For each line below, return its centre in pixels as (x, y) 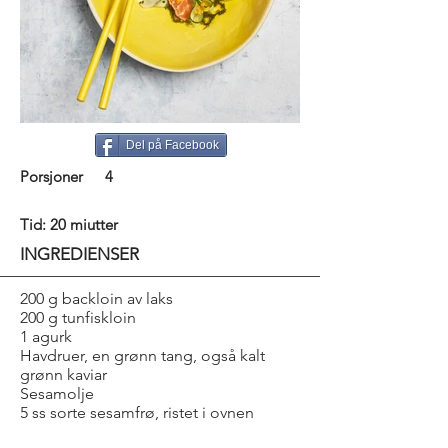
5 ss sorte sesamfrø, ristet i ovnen (137, 412)
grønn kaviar (63, 374)
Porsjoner (51, 176)
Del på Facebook (172, 145)
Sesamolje (57, 393)
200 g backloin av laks (96, 298)
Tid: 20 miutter (69, 224)
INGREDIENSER (79, 254)
